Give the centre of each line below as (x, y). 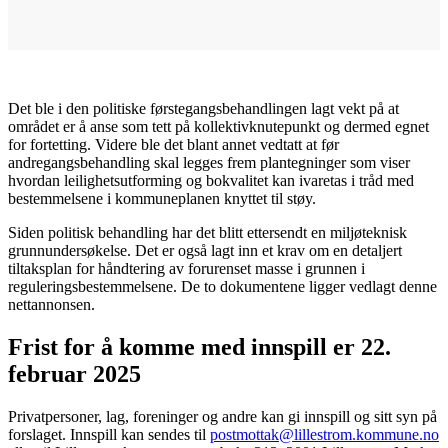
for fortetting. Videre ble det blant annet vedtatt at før (173, 144)
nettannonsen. (51, 304)
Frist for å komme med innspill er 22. (199, 346)
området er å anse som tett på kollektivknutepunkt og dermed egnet (218, 126)
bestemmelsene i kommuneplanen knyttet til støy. (162, 198)
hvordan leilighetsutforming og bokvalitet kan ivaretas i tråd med (211, 180)
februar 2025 (74, 373)
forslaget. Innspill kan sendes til (109, 434)
